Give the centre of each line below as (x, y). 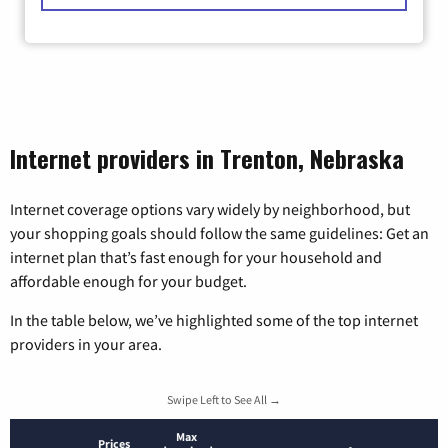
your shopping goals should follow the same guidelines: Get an (219, 232)
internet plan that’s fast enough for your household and (196, 256)
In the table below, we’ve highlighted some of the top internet (214, 319)
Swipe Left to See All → (224, 399)
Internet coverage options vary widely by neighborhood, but (210, 208)
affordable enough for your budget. (128, 280)
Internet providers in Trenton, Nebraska (207, 157)
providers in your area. (86, 343)
